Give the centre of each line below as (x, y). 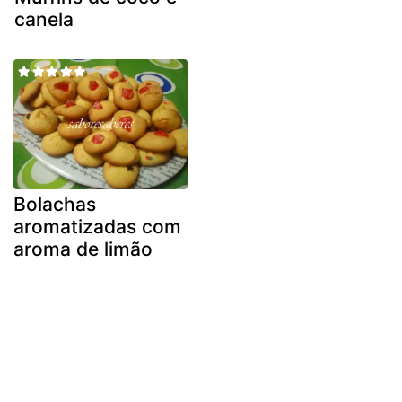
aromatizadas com (97, 227)
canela (44, 19)
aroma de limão (83, 249)
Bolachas (55, 205)
